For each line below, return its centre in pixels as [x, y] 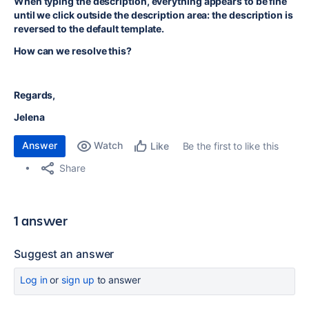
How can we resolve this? [73, 51]
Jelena [29, 117]
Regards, [35, 95]
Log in [34, 280]
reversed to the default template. [90, 29]
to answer [117, 280]
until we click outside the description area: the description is [153, 15]
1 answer [41, 220]
